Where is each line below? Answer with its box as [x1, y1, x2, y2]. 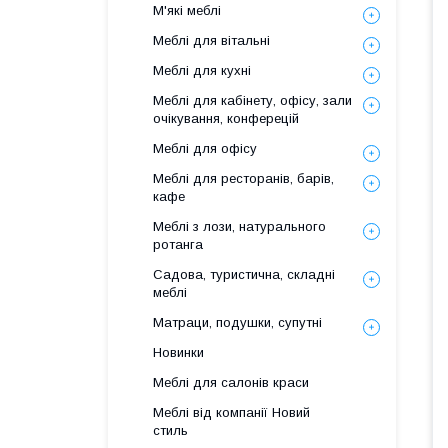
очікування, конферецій [153, 111, 299, 126]
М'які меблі [153, 3, 221, 18]
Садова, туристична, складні [153, 267, 335, 282]
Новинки [153, 345, 204, 360]
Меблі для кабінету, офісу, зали [153, 93, 352, 108]
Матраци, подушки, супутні [153, 315, 322, 330]
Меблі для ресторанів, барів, [153, 171, 334, 186]
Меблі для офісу [153, 141, 257, 156]
